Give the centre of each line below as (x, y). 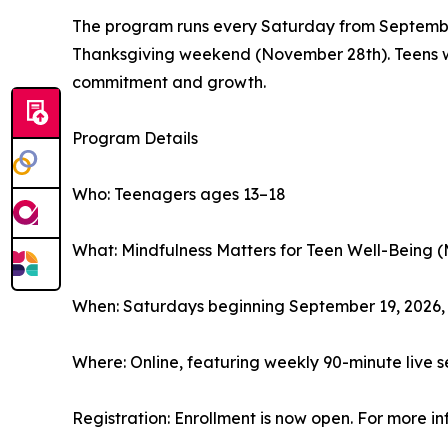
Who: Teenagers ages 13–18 (179, 194)
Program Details (135, 138)
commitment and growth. (169, 82)
